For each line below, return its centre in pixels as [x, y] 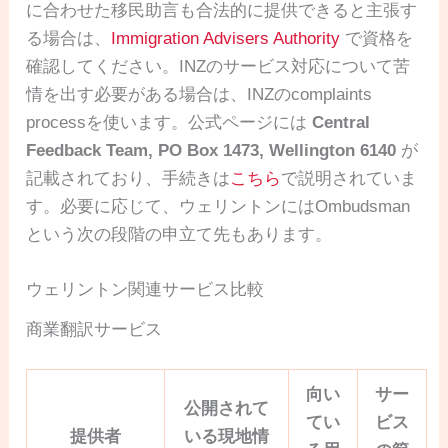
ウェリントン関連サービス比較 [145, 289]
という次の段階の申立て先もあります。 [179, 234]
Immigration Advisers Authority [226, 38]
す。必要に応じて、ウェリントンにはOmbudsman [218, 206]
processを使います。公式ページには [169, 122]
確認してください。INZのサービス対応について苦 [218, 66]
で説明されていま [349, 178]
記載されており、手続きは [128, 178]
